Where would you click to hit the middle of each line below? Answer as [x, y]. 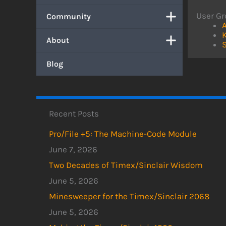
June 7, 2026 [73, 150]
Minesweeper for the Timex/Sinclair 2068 [129, 196]
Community [69, 16]
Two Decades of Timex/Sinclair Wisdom [126, 165]
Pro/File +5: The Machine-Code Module [123, 134]
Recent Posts [74, 114]
